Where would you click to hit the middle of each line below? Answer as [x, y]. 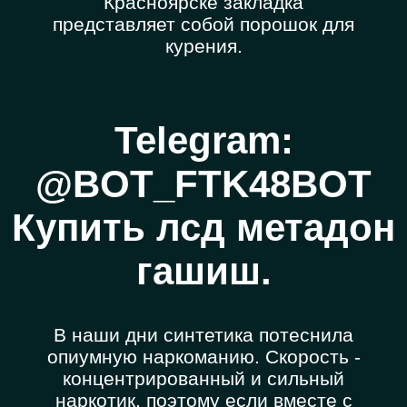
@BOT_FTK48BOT [203, 184]
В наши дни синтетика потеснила [203, 335]
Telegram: [203, 141]
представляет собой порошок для [203, 25]
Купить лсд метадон [203, 228]
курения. [203, 46]
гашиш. [203, 272]
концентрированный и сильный [203, 379]
